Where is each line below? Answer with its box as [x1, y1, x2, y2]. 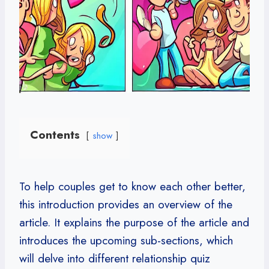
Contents [30, 126, 80, 143]
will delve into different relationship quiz [19, 250, 210, 267]
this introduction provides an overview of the [19, 196, 232, 213]
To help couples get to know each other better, [19, 178, 246, 195]
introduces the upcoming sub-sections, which [19, 232, 233, 249]
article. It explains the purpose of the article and [19, 214, 249, 231]
